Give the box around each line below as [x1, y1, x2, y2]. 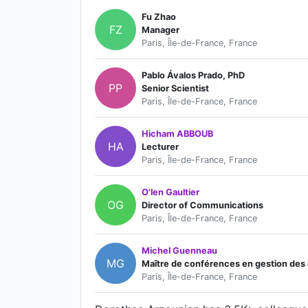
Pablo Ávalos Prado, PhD [142, 69, 245, 80]
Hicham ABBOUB [142, 128, 213, 139]
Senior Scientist [142, 82, 209, 93]
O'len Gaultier [142, 186, 199, 197]
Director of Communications [142, 199, 263, 210]
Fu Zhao [142, 11, 176, 22]
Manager [142, 24, 179, 35]
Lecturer [142, 141, 179, 152]
